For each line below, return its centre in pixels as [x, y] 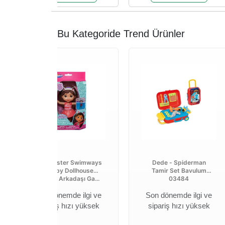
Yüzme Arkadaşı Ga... [68, 179]
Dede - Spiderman [179, 162]
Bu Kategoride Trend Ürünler [121, 34]
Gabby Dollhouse [68, 171]
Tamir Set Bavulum [179, 171]
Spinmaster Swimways [68, 162]
